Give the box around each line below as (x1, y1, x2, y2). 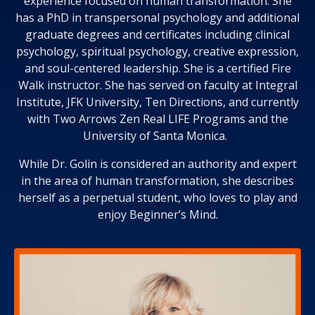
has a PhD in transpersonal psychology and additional (15, 10, 300, 25)
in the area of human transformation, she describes (21, 173, 294, 188)
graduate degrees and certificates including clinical (25, 27, 290, 42)
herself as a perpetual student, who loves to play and (18, 190, 297, 205)
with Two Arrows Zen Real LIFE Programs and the (27, 111, 288, 127)
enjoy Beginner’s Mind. (97, 207, 218, 222)
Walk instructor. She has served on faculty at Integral (18, 77, 297, 93)
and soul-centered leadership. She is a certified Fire (24, 60, 291, 76)
